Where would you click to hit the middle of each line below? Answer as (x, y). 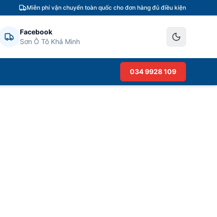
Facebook (36, 32)
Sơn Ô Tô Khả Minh (50, 41)
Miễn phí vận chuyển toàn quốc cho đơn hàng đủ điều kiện (106, 8)
